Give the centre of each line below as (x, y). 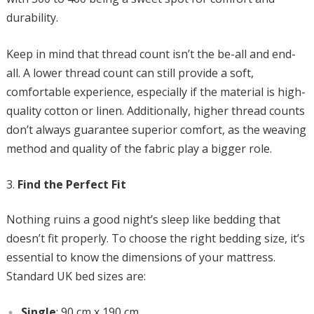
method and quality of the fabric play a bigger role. (139, 149)
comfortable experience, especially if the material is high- (156, 92)
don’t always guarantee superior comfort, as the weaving (156, 130)
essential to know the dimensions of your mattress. (141, 257)
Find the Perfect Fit (71, 184)
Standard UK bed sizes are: (76, 276)
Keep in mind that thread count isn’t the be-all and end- (151, 54)
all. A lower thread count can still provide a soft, (130, 73)
